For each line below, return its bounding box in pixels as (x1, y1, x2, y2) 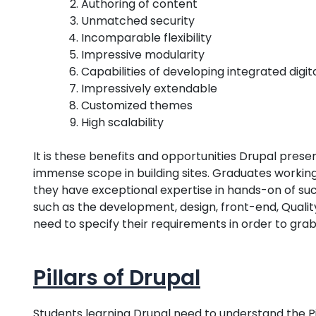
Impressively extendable (81, 80, 217, 97)
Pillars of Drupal (33, 262, 200, 293)
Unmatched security (81, 12, 195, 29)
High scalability (81, 114, 164, 130)
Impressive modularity (81, 46, 205, 63)
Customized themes (81, 97, 193, 114)
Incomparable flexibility (81, 29, 212, 46)
